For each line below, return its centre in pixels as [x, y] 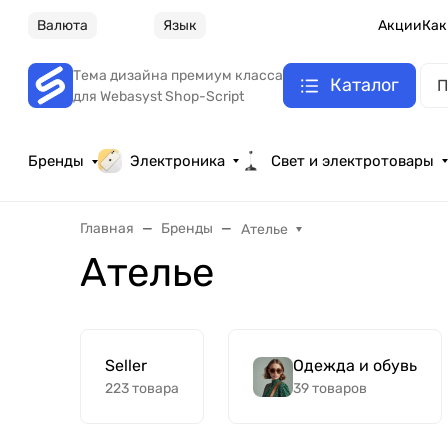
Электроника [178, 161]
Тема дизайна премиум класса [178, 75]
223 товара [142, 389]
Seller [126, 366]
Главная [107, 229]
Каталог [364, 85]
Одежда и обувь [355, 366]
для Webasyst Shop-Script [158, 96]
